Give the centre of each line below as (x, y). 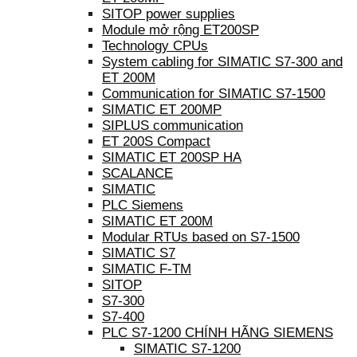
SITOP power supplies (169, 14)
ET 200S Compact (156, 141)
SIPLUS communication (173, 125)
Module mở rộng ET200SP (180, 29)
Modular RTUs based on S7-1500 (201, 237)
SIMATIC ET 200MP (162, 109)
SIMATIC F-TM (147, 269)
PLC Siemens (143, 205)
